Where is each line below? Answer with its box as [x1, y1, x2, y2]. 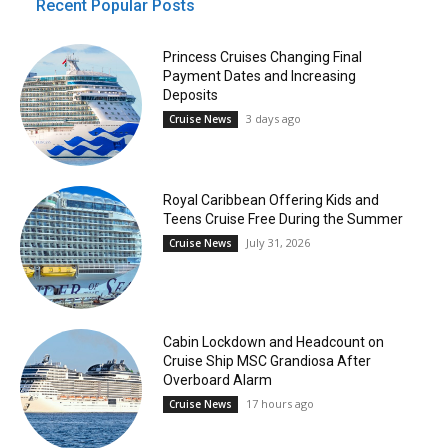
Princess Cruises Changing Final [162, 49, 362, 66]
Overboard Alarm [162, 371, 272, 388]
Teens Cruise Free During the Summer [162, 210, 403, 227]
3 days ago [245, 111, 301, 127]
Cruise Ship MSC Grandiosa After [162, 352, 371, 369]
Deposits [162, 87, 218, 104]
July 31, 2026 [245, 234, 310, 250]
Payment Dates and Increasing [162, 68, 356, 85]
